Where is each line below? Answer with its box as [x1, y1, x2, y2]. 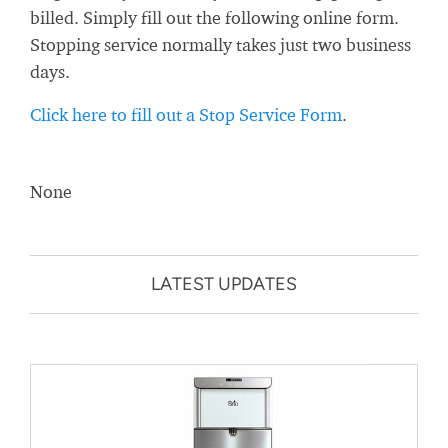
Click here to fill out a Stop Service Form [30, 104, 342, 126]
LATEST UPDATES [151, 273, 297, 296]
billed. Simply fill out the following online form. [30, 7, 399, 29]
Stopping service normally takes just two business [30, 34, 411, 56]
